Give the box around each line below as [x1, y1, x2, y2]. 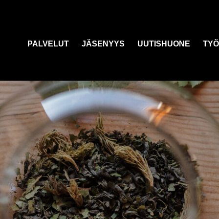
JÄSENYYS [82, 40, 125, 48]
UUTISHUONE [137, 40, 190, 48]
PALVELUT [27, 40, 69, 48]
